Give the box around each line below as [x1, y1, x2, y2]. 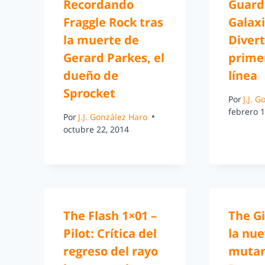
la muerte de [63, 32, 139, 49]
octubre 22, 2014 [63, 123, 129, 135]
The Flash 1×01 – [63, 207, 157, 224]
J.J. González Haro [78, 111, 148, 122]
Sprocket [63, 85, 115, 102]
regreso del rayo [63, 243, 158, 259]
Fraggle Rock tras [63, 14, 163, 31]
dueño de [63, 67, 118, 84]
